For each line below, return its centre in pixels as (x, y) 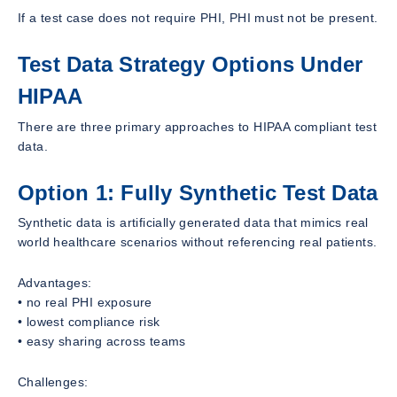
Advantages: (55, 283)
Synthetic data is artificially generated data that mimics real (193, 223)
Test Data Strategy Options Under (191, 64)
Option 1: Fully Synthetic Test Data (198, 192)
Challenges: (53, 382)
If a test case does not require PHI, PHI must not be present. (198, 17)
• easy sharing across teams (102, 342)
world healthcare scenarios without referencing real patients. (198, 242)
